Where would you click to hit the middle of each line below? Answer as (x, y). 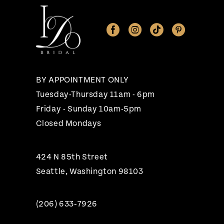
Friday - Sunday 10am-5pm (89, 109)
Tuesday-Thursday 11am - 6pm (95, 95)
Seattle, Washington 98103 (89, 172)
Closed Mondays (69, 124)
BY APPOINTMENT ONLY (82, 80)
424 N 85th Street (72, 157)
